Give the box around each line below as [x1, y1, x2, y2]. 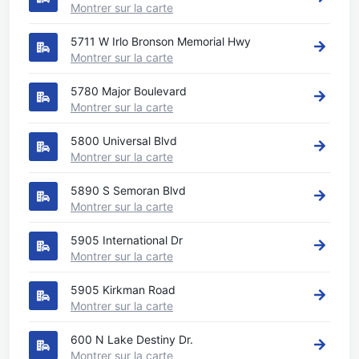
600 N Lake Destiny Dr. [71, 333, 193, 346]
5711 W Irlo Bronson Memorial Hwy [71, 34, 251, 48]
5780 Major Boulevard [71, 84, 187, 98]
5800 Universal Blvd [71, 134, 177, 147]
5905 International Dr [71, 233, 183, 247]
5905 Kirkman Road [71, 283, 175, 296]
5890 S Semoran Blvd [71, 184, 186, 197]
